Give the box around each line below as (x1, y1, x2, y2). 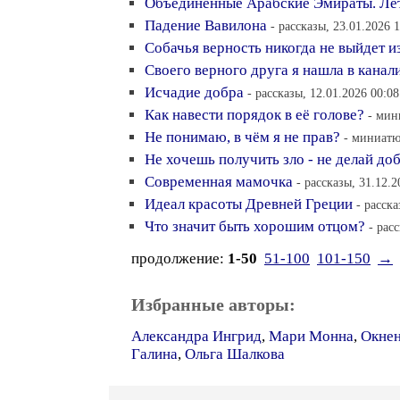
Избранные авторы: (131, 295, 296, 314)
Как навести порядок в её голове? (145, 106, 364, 123)
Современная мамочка (145, 173, 293, 190)
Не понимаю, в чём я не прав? (145, 129, 340, 146)
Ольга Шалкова (185, 346, 285, 362)
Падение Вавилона (145, 17, 267, 34)
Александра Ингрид (131, 328, 262, 345)
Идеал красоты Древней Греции (145, 196, 353, 212)
